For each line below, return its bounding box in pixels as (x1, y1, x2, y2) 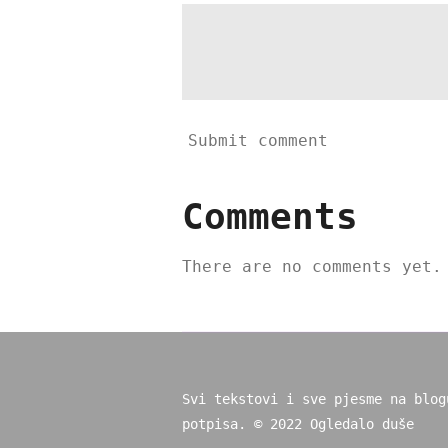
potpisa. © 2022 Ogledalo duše (182, 416, 414, 433)
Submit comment (188, 131, 328, 151)
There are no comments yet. (182, 256, 442, 276)
